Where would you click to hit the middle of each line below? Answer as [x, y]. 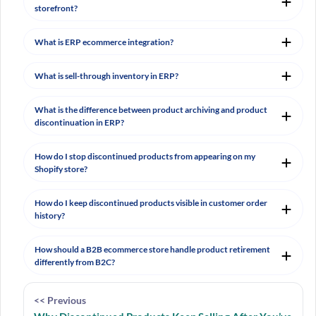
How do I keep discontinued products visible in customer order [151, 203]
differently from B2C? [74, 262]
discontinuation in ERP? [79, 123]
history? [49, 216]
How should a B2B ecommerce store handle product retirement [152, 250]
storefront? [56, 8]
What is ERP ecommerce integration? [104, 42]
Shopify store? [61, 169]
